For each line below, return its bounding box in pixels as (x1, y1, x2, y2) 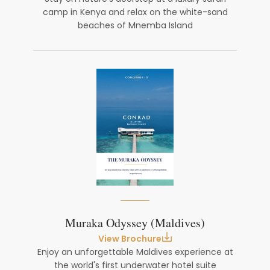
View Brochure (98, 233, 162, 245)
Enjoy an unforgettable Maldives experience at (37, 246, 233, 258)
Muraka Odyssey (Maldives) (65, 215, 205, 233)
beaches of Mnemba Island (77, 19, 193, 31)
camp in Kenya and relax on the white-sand (42, 6, 228, 18)
